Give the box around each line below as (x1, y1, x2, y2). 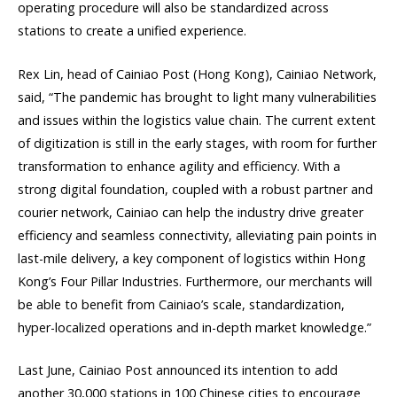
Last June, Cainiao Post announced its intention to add (18, 361, 338, 378)
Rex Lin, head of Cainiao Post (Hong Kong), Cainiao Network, (18, 65, 377, 82)
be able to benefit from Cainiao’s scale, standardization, (18, 295, 345, 313)
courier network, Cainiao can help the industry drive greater (18, 203, 363, 221)
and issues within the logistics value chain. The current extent (18, 111, 376, 128)
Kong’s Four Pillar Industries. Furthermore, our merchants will (18, 272, 372, 290)
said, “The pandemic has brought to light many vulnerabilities (18, 88, 377, 105)
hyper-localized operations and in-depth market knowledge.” (18, 318, 371, 336)
